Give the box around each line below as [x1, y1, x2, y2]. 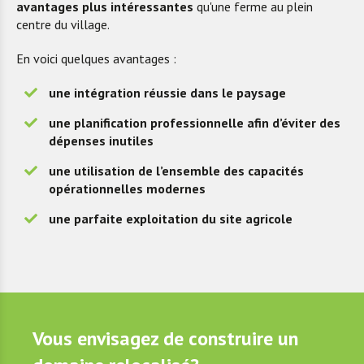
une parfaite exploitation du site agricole [49, 210, 292, 227]
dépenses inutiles [49, 132, 154, 149]
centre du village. [16, 16, 110, 32]
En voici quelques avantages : [16, 50, 176, 67]
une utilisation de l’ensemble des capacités [49, 162, 304, 179]
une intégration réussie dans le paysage [49, 84, 286, 101]
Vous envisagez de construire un [32, 326, 298, 351]
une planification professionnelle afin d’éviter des [49, 115, 340, 131]
